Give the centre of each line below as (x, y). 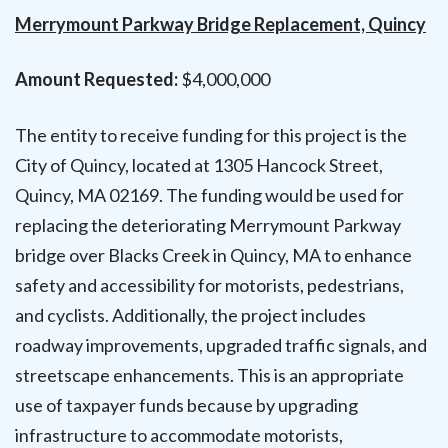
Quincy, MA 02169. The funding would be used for (209, 194)
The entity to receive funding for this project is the (211, 134)
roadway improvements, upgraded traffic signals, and (221, 344)
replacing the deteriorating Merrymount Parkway (208, 224)
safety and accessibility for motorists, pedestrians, (209, 284)
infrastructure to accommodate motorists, (179, 434)
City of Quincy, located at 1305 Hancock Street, (199, 164)
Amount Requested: (96, 79)
